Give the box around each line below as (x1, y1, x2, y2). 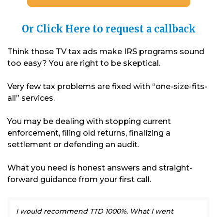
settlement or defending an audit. (7, 139, 139, 149)
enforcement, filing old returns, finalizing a (7, 128, 170, 138)
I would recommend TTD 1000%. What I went (16, 206, 173, 216)
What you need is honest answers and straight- (7, 163, 192, 172)
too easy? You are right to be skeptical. (7, 58, 160, 68)
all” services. (7, 93, 55, 103)
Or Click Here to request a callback (21, 22, 196, 35)
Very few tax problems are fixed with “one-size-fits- (7, 81, 207, 91)
